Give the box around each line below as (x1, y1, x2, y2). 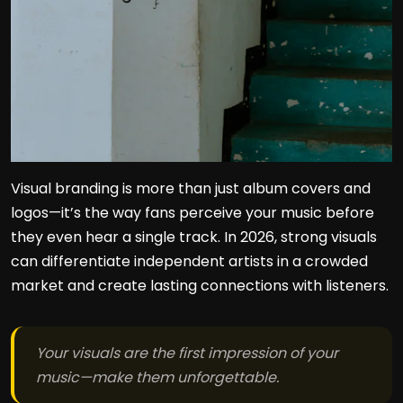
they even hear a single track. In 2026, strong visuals (11, 227, 377, 247)
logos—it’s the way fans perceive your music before (11, 202, 374, 223)
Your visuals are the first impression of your (36, 343, 338, 363)
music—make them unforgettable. (36, 367, 279, 388)
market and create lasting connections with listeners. (11, 275, 389, 296)
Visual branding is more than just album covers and (11, 178, 371, 199)
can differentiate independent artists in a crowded (11, 251, 368, 272)
